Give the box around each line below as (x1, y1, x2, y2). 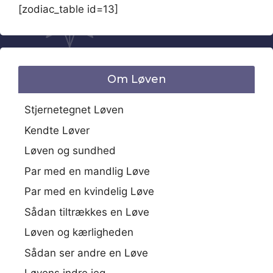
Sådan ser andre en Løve (24, 246, 148, 259)
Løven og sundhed (24, 144, 116, 157)
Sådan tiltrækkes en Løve (24, 205, 149, 218)
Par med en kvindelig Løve (24, 185, 154, 197)
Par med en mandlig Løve (24, 165, 150, 177)
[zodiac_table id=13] (18, 3, 118, 15)
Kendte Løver (24, 124, 90, 136)
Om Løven (107, 73, 166, 86)
